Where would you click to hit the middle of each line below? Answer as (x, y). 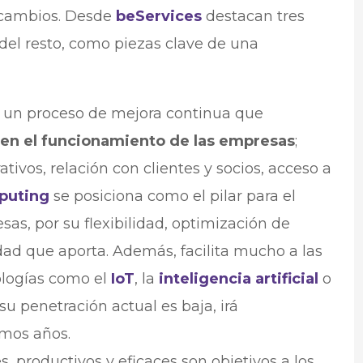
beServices (158, 17)
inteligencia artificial (238, 279)
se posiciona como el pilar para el (172, 196)
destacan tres (253, 17)
